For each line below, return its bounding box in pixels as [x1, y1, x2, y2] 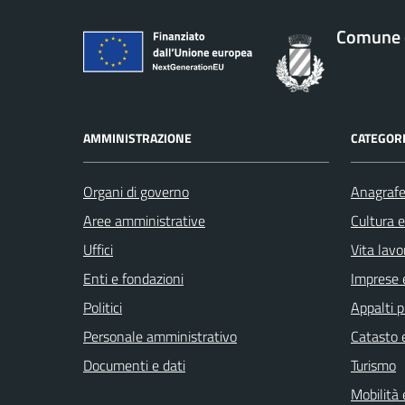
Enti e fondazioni [83, 268, 184, 290]
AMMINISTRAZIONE [83, 128, 192, 148]
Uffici [83, 239, 113, 261]
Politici [83, 297, 122, 319]
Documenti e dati [83, 354, 185, 377]
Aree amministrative [83, 210, 205, 232]
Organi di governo [83, 181, 189, 203]
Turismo [351, 354, 396, 377]
